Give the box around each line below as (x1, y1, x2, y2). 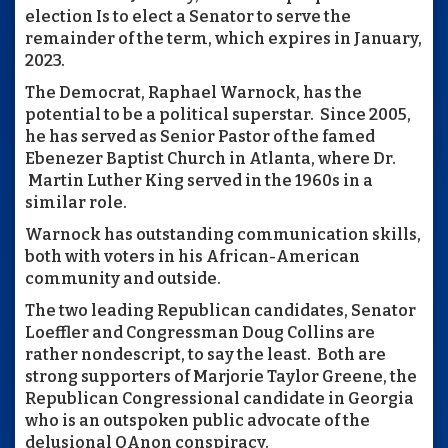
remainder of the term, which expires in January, (25, 28, 422, 48)
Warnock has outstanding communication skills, (25, 224, 421, 244)
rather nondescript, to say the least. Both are (25, 344, 386, 364)
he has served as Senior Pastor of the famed (25, 126, 375, 146)
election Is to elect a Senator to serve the (25, 6, 351, 26)
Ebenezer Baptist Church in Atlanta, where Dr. (25, 148, 396, 168)
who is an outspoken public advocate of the (25, 410, 370, 430)
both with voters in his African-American (25, 246, 360, 266)
